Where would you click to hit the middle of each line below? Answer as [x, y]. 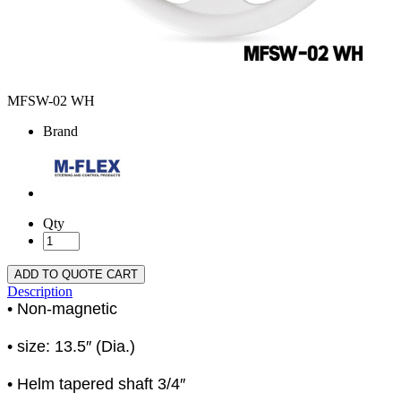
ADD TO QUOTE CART [76, 275]
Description [40, 292]
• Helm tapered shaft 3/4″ [96, 384]
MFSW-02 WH [51, 101]
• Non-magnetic [62, 309]
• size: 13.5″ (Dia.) [71, 347]
